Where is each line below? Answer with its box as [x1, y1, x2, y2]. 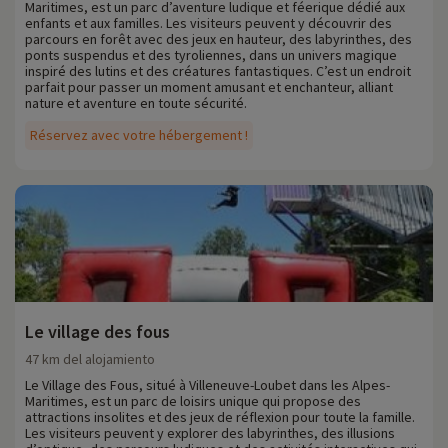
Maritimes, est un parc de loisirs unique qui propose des [25, 392, 361, 411]
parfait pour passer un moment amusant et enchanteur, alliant [25, 78, 393, 97]
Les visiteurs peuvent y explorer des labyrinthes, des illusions [25, 424, 395, 443]
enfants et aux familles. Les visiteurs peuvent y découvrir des [25, 14, 392, 33]
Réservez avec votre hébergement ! [30, 126, 248, 145]
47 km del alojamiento [25, 350, 155, 369]
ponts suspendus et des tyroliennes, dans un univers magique [25, 46, 397, 65]
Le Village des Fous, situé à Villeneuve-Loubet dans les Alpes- [25, 376, 390, 395]
